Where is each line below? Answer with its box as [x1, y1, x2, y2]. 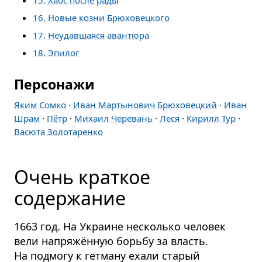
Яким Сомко [14, 98, 66, 111]
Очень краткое [14, 164, 150, 189]
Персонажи [14, 74, 95, 94]
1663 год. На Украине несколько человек [14, 219, 226, 233]
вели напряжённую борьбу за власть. [14, 233, 208, 248]
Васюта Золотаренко [14, 125, 103, 137]
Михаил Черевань [74, 112, 153, 124]
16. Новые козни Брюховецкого [33, 11, 170, 23]
